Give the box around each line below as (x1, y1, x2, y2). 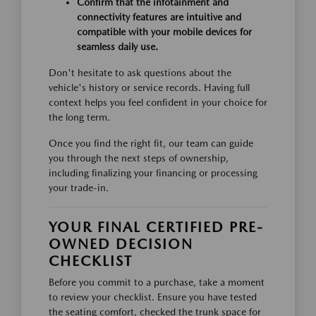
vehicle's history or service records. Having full (49, 81, 250, 93)
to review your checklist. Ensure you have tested (49, 291, 257, 303)
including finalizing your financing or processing (49, 166, 257, 178)
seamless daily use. (77, 40, 158, 52)
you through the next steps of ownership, (49, 152, 229, 164)
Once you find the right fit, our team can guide (49, 137, 253, 149)
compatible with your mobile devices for (77, 25, 252, 37)
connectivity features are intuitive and (77, 11, 241, 23)
